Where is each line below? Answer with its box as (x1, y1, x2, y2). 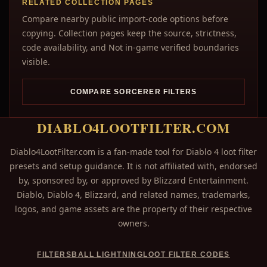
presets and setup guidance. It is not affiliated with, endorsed (10, 160, 257, 172)
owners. (117, 218, 150, 229)
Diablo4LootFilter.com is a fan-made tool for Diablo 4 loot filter (10, 146, 257, 157)
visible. (22, 56, 50, 67)
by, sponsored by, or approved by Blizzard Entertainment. (18, 175, 249, 186)
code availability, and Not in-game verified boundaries (22, 42, 239, 53)
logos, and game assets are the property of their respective (15, 203, 252, 215)
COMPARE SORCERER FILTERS (70, 88, 197, 96)
